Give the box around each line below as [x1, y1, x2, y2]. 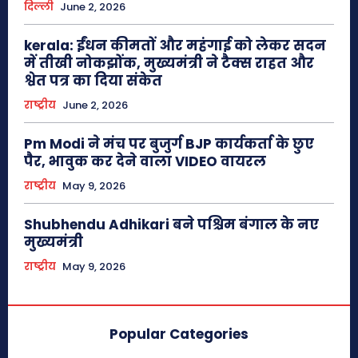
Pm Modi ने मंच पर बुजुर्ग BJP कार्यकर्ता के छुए [24, 134, 314, 154]
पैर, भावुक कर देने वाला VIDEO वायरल [24, 152, 266, 172]
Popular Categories [109, 324, 249, 344]
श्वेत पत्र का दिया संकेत [24, 71, 162, 91]
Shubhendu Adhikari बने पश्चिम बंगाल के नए [24, 215, 319, 235]
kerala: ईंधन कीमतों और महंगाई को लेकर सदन [24, 36, 326, 56]
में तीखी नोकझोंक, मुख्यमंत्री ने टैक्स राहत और [24, 54, 314, 74]
